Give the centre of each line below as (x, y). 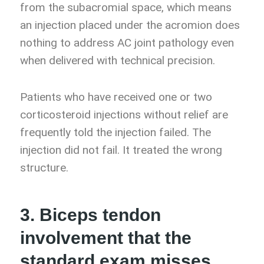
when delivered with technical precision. (118, 61)
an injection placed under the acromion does (130, 25)
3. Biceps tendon (90, 215)
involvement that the (106, 238)
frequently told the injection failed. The (115, 133)
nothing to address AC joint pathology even (127, 43)
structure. (44, 168)
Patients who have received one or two (116, 97)
